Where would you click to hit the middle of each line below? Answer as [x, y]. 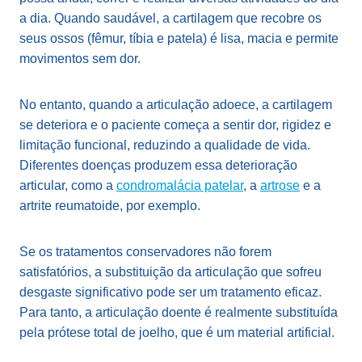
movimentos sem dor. [82, 59]
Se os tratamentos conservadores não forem [145, 252]
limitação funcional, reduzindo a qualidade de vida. [165, 145]
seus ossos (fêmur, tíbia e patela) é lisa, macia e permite [179, 38]
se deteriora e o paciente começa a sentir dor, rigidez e [175, 125]
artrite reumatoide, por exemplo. [112, 206]
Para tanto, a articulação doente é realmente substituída [179, 312]
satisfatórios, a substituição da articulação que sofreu [170, 272]
